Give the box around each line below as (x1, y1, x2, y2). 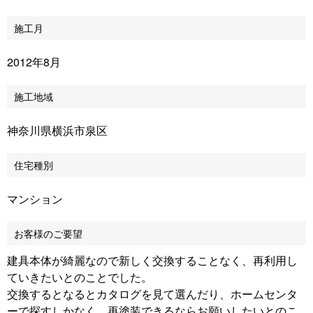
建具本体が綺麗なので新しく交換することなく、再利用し (7, 252, 298, 268)
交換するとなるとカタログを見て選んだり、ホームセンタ (7, 286, 298, 302)
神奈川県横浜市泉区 (7, 122, 108, 138)
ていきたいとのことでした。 (7, 269, 152, 285)
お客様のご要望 (14, 226, 82, 240)
